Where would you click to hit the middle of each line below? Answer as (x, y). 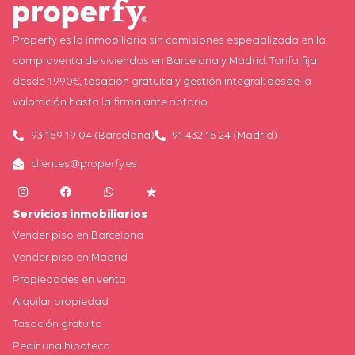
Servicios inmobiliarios (80, 215)
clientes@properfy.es (84, 164)
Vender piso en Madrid (70, 258)
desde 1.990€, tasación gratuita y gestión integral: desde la (162, 81)
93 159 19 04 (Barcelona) (92, 135)
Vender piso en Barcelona (78, 236)
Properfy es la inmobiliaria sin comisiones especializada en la (169, 40)
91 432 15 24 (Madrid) (225, 135)
